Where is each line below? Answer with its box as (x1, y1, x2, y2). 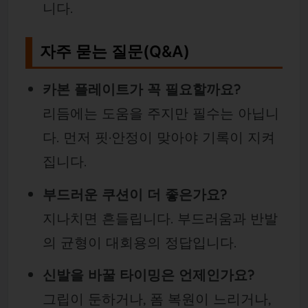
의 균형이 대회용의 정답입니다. (42, 233, 236, 251)
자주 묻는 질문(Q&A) (40, 41, 190, 61)
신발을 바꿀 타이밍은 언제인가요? (42, 265, 255, 283)
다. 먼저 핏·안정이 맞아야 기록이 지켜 (42, 129, 275, 146)
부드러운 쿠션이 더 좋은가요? (42, 185, 228, 203)
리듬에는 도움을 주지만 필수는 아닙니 (42, 104, 279, 122)
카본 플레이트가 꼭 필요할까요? (42, 80, 241, 98)
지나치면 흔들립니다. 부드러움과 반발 (42, 209, 278, 227)
